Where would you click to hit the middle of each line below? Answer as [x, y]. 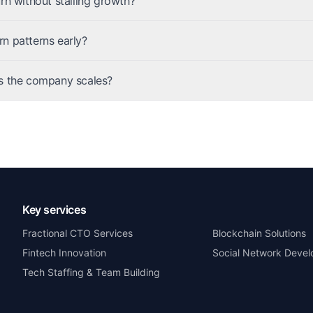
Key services [54, 210]
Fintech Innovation [64, 253]
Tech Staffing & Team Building [91, 272]
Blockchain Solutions [259, 233]
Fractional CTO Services [78, 233]
